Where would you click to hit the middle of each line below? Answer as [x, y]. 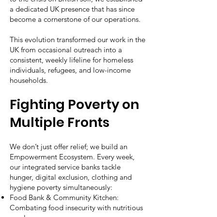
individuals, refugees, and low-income [70, 70]
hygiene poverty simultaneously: [61, 187]
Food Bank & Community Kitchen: [64, 197]
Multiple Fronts [60, 122]
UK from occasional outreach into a [66, 50]
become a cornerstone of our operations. [75, 19]
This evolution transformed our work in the [77, 39]
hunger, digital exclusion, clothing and [71, 177]
